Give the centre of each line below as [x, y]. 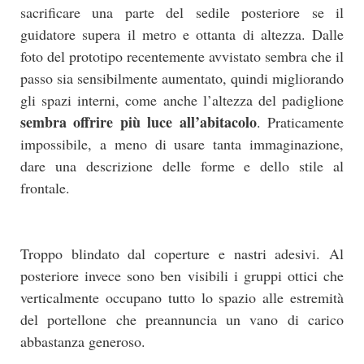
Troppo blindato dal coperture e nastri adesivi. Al [182, 253]
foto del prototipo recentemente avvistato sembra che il [182, 56]
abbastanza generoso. [83, 341]
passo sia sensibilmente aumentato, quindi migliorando [182, 78]
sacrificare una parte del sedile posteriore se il [182, 12]
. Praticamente [300, 121]
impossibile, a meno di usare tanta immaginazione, [182, 143]
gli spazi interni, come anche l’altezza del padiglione [182, 100]
